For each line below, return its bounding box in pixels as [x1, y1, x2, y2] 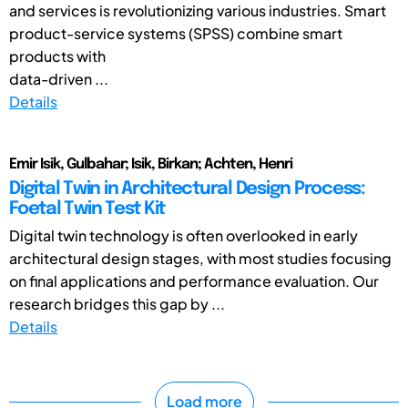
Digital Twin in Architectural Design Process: [9, 178, 365, 199]
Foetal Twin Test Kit [9, 199, 165, 219]
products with [9, 46, 106, 66]
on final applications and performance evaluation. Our [9, 270, 379, 291]
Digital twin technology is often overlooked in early [9, 225, 358, 245]
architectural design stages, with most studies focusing [9, 248, 392, 268]
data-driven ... [9, 68, 108, 88]
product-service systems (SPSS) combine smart [9, 23, 342, 43]
